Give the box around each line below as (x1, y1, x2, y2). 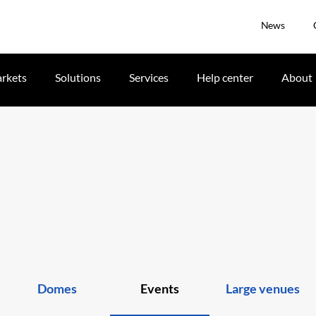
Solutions (55, 71, 101, 84)
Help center (197, 71, 253, 84)
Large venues (225, 280, 300, 296)
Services (129, 71, 169, 84)
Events (140, 280, 179, 296)
